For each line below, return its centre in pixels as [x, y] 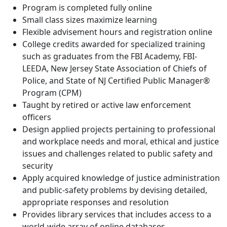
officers [37, 117]
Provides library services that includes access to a [117, 215]
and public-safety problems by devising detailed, [115, 190]
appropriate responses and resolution [96, 202]
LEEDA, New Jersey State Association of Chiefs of [115, 69]
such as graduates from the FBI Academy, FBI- [110, 56]
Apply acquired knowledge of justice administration [121, 178]
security [37, 166]
